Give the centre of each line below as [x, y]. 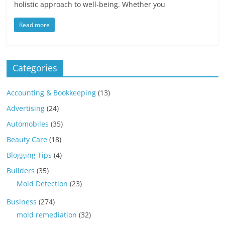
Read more [35, 25]
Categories [35, 68]
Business [22, 202]
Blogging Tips [29, 155]
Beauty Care [27, 140]
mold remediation [47, 215]
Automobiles [28, 124]
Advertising [26, 108]
